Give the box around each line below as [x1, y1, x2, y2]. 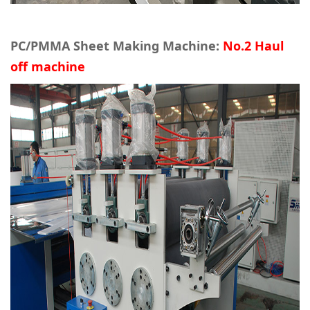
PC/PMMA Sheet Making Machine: [10, 37, 224, 55]
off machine [10, 58, 86, 75]
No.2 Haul [223, 37, 284, 55]
